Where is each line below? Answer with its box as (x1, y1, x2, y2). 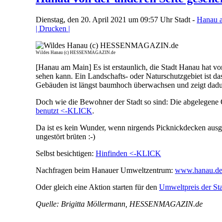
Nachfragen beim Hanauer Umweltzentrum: (36, 166, 175, 174)
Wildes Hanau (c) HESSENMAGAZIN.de (36, 50, 115, 55)
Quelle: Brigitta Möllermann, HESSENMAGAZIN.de (36, 199, 203, 208)
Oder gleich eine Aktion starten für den (36, 182, 159, 191)
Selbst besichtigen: (36, 149, 96, 158)
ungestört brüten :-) (36, 132, 95, 141)
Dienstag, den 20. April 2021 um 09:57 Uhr (36, 15, 174, 24)
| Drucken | (36, 24, 70, 33)
